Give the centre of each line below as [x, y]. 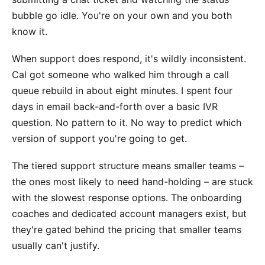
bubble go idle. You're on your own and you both [122, 15]
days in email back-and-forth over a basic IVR [115, 106]
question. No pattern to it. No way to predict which [127, 122]
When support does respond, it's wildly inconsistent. [129, 58]
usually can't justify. [56, 246]
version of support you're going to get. [99, 138]
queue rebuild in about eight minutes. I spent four [122, 90]
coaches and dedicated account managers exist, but [129, 214]
